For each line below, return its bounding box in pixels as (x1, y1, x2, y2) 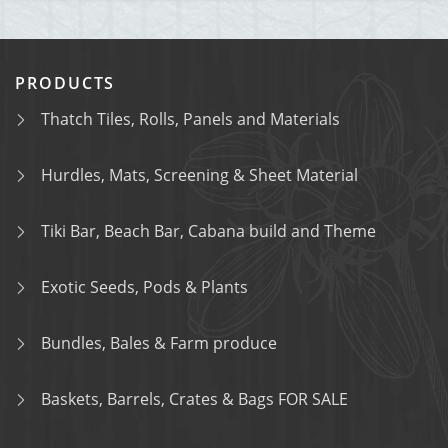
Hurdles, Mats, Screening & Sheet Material (41, 164, 358, 186)
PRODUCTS (15, 72, 116, 94)
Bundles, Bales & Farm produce (41, 332, 277, 354)
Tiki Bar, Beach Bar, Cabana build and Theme (41, 220, 376, 242)
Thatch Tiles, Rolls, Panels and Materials (41, 108, 340, 130)
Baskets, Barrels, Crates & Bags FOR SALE (41, 388, 348, 410)
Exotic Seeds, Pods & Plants (41, 276, 248, 298)
